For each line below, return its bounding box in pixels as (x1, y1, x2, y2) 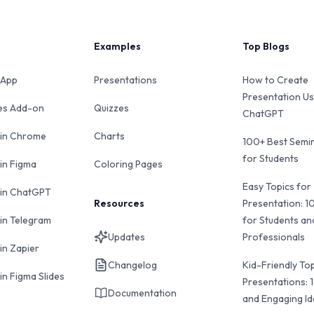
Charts (94, 130, 125, 142)
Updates (108, 231, 146, 243)
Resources (94, 197, 145, 210)
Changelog (108, 259, 158, 271)
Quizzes (94, 102, 130, 114)
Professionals (242, 231, 305, 243)
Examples (94, 40, 142, 53)
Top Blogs (242, 40, 289, 53)
